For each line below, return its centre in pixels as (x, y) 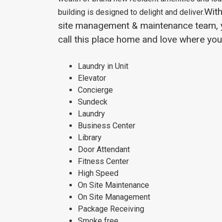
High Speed (98, 173)
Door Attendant (104, 149)
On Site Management (114, 197)
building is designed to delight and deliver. (131, 12)
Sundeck (93, 102)
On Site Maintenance (113, 185)
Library (90, 138)
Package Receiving (111, 209)
